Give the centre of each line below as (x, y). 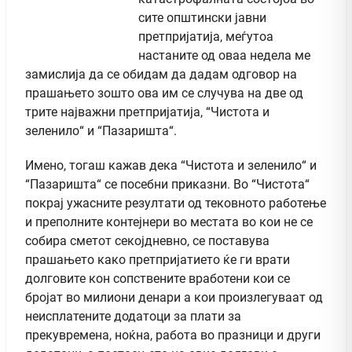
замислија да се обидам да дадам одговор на (161, 74)
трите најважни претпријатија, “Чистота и (147, 112)
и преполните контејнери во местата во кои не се (169, 222)
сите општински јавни (202, 17)
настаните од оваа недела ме (224, 55)
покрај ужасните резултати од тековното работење (176, 203)
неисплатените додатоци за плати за (133, 316)
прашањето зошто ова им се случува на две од (164, 93)
